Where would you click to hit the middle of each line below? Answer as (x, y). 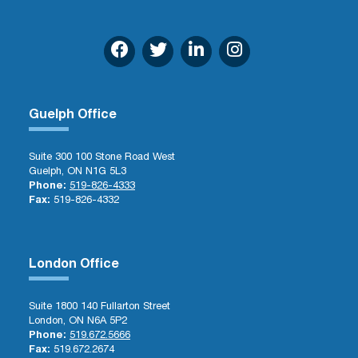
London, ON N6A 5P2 (78, 322)
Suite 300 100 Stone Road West (102, 158)
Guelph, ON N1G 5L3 (78, 172)
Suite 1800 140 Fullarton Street (99, 307)
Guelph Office (73, 116)
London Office (74, 265)
